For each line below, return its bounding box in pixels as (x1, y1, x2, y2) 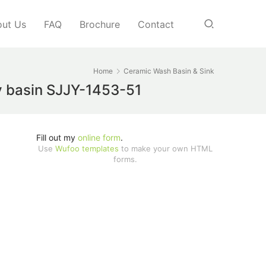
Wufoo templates (55, 144, 119, 153)
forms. (113, 154, 137, 164)
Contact (138, 18, 174, 30)
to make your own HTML (119, 144, 213, 153)
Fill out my (36, 132, 78, 142)
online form (78, 132, 121, 142)
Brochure (80, 18, 120, 30)
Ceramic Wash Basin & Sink (123, 66, 214, 75)
